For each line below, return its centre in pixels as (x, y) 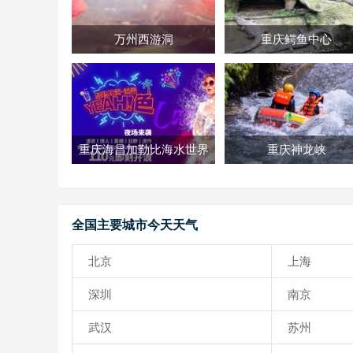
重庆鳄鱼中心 (296, 39)
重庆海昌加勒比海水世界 (143, 149)
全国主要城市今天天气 (135, 225)
